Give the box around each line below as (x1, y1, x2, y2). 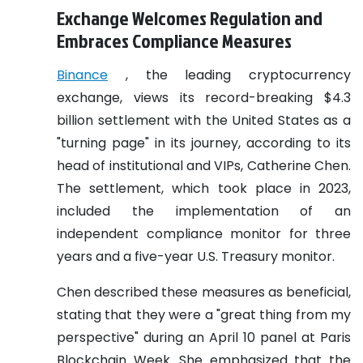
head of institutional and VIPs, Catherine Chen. (57, 156, 351, 175)
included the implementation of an (57, 201, 351, 220)
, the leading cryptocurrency (108, 65, 351, 84)
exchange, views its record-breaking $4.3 (57, 88, 351, 107)
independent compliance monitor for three (57, 224, 351, 243)
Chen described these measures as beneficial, (57, 282, 351, 301)
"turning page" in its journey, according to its (57, 133, 351, 152)
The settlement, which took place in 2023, (57, 178, 351, 198)
